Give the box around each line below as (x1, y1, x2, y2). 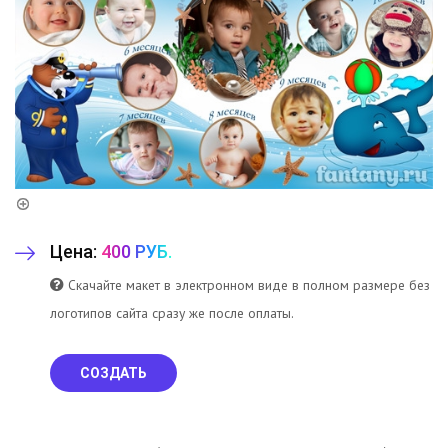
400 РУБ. (101, 240, 172, 262)
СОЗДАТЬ (80, 364, 147, 381)
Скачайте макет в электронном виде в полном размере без (68, 275, 430, 294)
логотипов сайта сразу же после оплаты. (50, 303, 294, 322)
